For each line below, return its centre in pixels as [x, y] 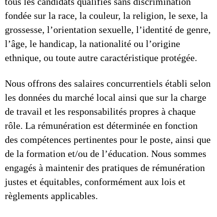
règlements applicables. [51, 196]
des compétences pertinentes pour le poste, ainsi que [108, 139]
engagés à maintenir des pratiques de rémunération [105, 168]
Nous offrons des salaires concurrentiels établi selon [108, 83]
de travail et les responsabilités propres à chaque [100, 111]
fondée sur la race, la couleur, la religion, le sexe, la [106, 15]
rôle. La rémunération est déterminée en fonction [101, 125]
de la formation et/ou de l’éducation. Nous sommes [106, 154]
